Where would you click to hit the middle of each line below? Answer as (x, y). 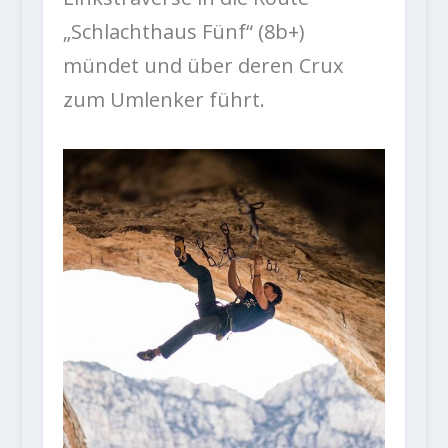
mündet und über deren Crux (202, 65)
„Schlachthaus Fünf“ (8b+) (183, 31)
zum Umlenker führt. (163, 99)
